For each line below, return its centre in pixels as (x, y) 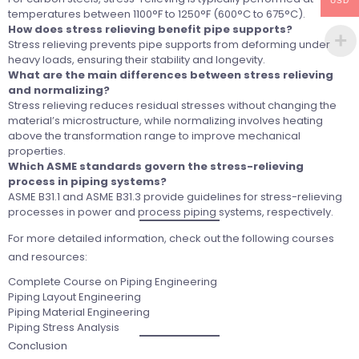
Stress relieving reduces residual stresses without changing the (172, 106)
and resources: (48, 257)
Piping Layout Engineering (75, 297)
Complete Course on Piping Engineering (113, 282)
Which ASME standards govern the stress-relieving (156, 167)
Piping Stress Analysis (64, 328)
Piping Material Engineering (79, 313)
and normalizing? (59, 91)
